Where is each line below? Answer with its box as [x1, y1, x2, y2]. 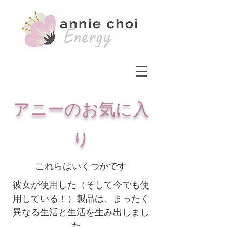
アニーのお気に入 [13, 99, 149, 119]
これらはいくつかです [35, 160, 127, 172]
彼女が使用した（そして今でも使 [13, 178, 149, 191]
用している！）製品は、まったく [13, 192, 149, 205]
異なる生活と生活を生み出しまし [13, 206, 149, 218]
